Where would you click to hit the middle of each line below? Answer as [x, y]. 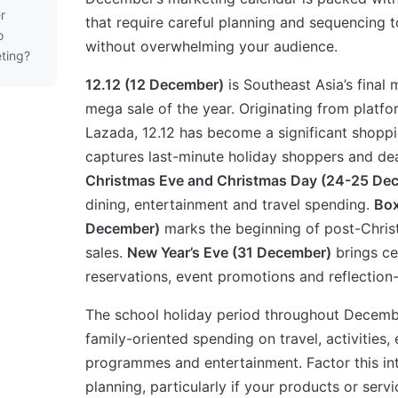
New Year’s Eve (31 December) [229, 252]
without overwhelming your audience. [211, 46]
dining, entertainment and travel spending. [230, 204]
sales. [106, 252]
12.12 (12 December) [155, 84]
